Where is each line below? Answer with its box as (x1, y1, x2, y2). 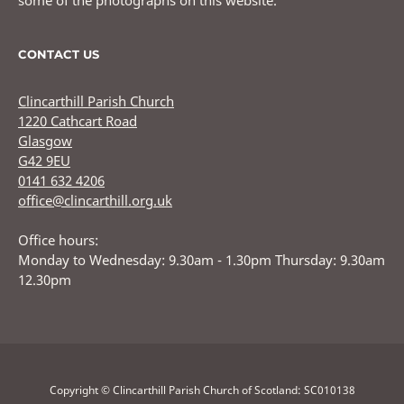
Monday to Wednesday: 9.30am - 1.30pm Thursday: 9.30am (18, 251, 385, 270)
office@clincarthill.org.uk (18, 191, 172, 210)
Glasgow (18, 132, 72, 151)
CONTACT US (18, 47, 99, 62)
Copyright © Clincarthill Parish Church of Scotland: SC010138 (49, 382, 355, 399)
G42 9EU (18, 151, 70, 170)
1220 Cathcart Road (18, 112, 137, 131)
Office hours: (18, 231, 98, 250)
